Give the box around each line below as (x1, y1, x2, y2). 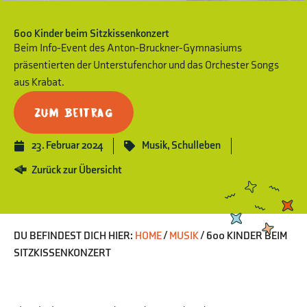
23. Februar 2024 (32, 138, 103, 152)
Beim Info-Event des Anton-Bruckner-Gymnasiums (14, 41, 242, 55)
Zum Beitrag (34, 106, 113, 118)
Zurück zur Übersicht (32, 163, 122, 177)
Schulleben (171, 138, 221, 152)
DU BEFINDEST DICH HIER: (14, 229, 133, 243)
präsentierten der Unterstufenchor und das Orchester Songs (14, 58, 279, 72)
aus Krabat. (14, 75, 64, 89)
